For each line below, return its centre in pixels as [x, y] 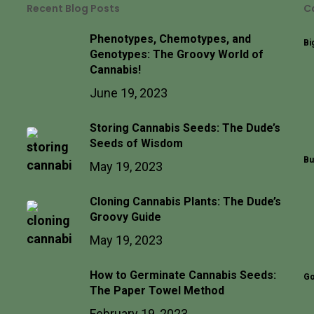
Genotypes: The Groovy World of [176, 54]
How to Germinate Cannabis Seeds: [183, 275]
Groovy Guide [125, 217]
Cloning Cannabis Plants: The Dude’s [185, 202]
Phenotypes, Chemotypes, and [170, 39]
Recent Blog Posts [73, 8]
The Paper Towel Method [157, 291]
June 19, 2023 [128, 93]
